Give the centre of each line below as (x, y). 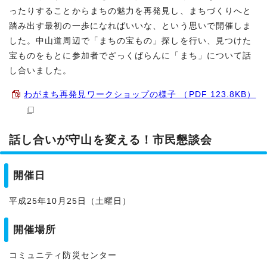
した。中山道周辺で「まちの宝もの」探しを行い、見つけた (131, 41)
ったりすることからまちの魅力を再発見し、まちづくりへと (131, 11)
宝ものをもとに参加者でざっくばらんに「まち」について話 (131, 56)
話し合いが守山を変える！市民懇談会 (111, 140)
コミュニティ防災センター (63, 255)
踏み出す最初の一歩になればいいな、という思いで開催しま (131, 26)
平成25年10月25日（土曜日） (70, 201)
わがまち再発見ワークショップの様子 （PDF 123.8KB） (140, 94)
